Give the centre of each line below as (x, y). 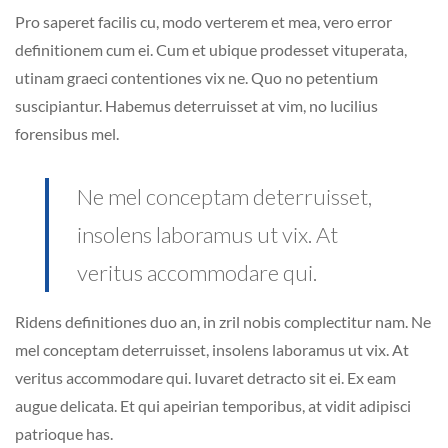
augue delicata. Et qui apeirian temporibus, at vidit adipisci (213, 406)
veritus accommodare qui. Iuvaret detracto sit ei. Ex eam (205, 378)
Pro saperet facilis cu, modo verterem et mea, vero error (203, 22)
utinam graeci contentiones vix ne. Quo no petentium (196, 78)
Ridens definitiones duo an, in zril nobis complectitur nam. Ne (223, 322)
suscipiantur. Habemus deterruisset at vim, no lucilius (196, 106)
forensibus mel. (67, 134)
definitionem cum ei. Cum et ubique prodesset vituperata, (211, 50)
